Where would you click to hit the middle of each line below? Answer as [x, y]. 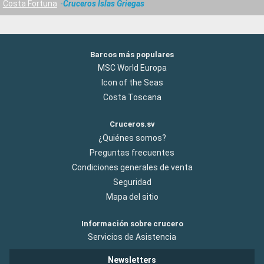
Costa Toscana [132, 98]
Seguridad [132, 182]
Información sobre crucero [132, 223]
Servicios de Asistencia [132, 237]
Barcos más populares [132, 55]
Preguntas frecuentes [132, 152]
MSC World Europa [132, 68]
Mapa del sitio [132, 197]
